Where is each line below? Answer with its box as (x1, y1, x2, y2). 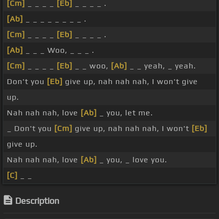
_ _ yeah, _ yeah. (127, 61, 196, 71)
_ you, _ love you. (97, 155, 167, 165)
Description (15, 196, 59, 206)
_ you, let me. (97, 108, 153, 118)
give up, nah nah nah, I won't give (63, 77, 198, 87)
